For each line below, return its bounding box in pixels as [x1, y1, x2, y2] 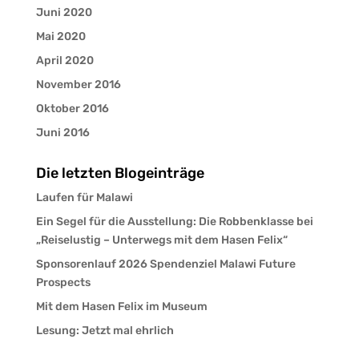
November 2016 [35, 77, 121, 91]
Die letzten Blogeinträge [35, 163, 204, 182]
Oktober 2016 [35, 101, 109, 115]
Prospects [35, 275, 91, 289]
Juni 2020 [35, 5, 92, 19]
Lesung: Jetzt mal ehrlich [35, 323, 174, 337]
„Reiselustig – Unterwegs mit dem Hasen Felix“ [35, 232, 288, 247]
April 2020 [35, 53, 94, 67]
